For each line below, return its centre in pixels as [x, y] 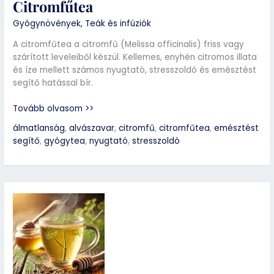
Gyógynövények [47, 24]
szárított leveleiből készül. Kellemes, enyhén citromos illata [135, 57]
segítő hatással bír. [53, 83]
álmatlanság [39, 128]
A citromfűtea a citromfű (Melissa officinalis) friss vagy [129, 45]
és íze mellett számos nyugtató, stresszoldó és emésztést [135, 70]
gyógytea [65, 141]
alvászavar [92, 128]
